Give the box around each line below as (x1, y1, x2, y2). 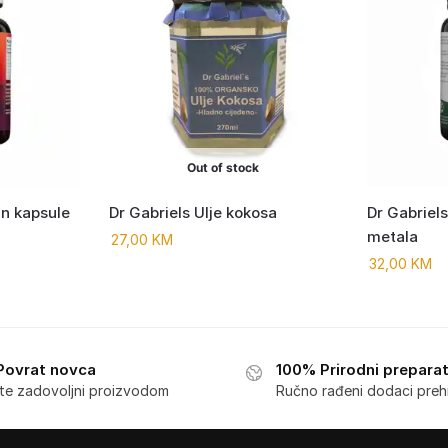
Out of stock (187, 160, 260, 176)
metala (367, 227, 419, 247)
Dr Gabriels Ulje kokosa (109, 203, 278, 223)
